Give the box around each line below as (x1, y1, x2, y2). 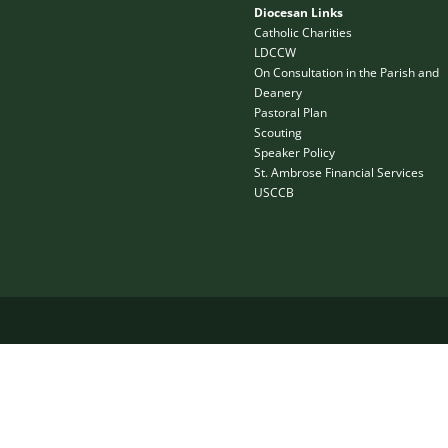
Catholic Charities (253, 24, 352, 42)
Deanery (253, 84, 302, 102)
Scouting (253, 124, 302, 142)
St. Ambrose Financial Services (253, 164, 424, 182)
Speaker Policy (253, 144, 335, 162)
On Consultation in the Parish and (253, 64, 439, 82)
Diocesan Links (253, 4, 343, 22)
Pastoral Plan (253, 104, 327, 122)
